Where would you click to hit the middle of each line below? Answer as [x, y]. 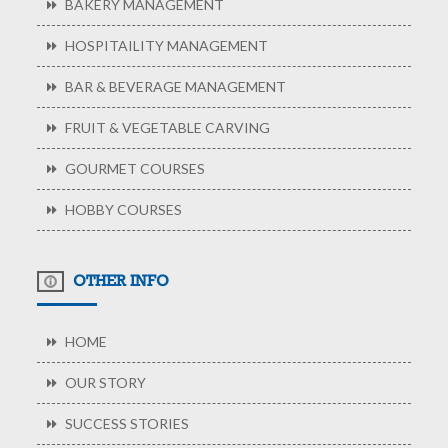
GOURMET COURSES [134, 169]
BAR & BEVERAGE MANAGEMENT [174, 87]
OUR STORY [104, 383]
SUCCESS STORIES [126, 424]
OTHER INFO [119, 280]
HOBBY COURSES [122, 210]
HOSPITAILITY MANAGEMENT [165, 46]
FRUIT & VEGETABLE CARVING [166, 128]
